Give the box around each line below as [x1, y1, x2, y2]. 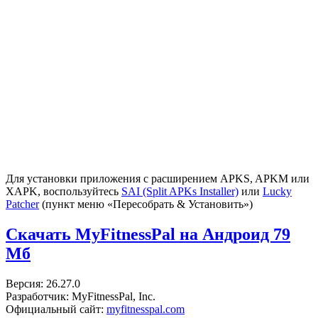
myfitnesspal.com [106, 303, 185, 316]
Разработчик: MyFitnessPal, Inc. [6, 290, 155, 303]
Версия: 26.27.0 [6, 278, 80, 290]
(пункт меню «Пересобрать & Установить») [39, 198, 253, 211]
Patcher [6, 198, 39, 211]
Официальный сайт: [6, 303, 106, 316]
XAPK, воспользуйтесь [6, 185, 121, 198]
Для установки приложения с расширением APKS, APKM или [6, 172, 309, 185]
